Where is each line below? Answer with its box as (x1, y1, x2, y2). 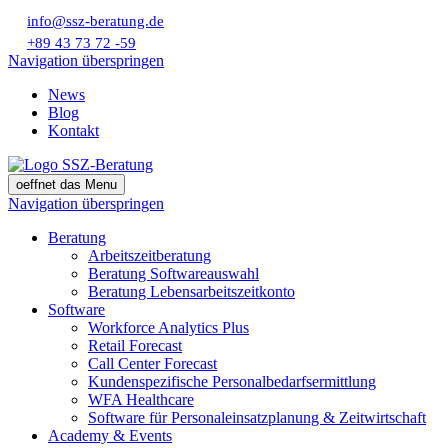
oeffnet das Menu (16, 177, 117, 192)
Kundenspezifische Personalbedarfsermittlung (88, 373, 376, 390)
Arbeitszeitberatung (88, 247, 211, 264)
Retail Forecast (88, 337, 182, 354)
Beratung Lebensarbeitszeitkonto (88, 283, 295, 300)
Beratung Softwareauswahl (88, 265, 259, 282)
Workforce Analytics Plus (88, 319, 249, 336)
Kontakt (48, 122, 99, 139)
